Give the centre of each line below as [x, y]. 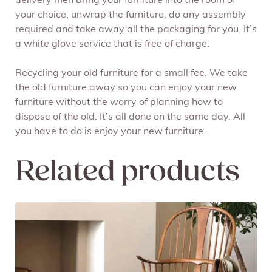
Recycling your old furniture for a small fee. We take [131, 74]
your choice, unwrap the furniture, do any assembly [131, 15]
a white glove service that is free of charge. [112, 45]
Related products [127, 173]
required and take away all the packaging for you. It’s [136, 30]
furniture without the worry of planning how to [119, 103]
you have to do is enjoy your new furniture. [110, 132]
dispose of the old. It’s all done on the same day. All [130, 117]
